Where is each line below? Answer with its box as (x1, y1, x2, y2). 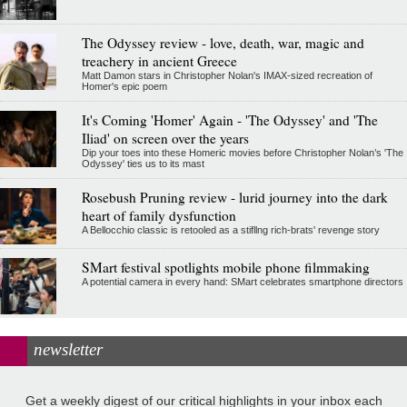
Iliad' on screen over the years (81, 129, 249, 148)
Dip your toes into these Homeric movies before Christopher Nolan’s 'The (81, 147, 403, 159)
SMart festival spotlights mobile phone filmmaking (81, 258, 370, 277)
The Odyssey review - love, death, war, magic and (81, 34, 364, 53)
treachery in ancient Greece (81, 52, 237, 71)
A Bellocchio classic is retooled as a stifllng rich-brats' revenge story (81, 224, 380, 236)
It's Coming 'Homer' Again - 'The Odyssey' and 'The (81, 111, 378, 130)
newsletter (34, 340, 103, 360)
